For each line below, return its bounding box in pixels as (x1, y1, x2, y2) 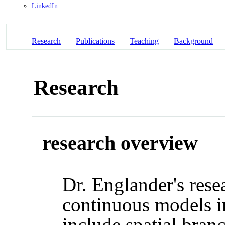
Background (174, 37, 213, 46)
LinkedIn (32, 2, 58, 10)
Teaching (130, 37, 159, 46)
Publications (76, 37, 115, 46)
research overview (42, 132, 198, 154)
